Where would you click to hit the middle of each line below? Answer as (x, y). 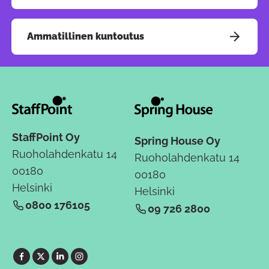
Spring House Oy (177, 141)
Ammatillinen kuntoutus (86, 36)
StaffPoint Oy (46, 137)
